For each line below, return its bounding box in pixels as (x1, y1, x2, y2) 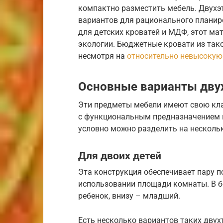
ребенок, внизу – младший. (78, 191, 180, 201)
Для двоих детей (78, 149, 161, 162)
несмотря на (78, 51, 127, 61)
